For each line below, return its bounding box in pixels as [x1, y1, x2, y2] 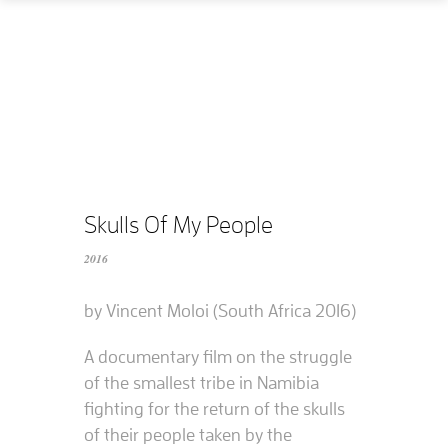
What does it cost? [35, 209, 125, 221]
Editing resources [35, 356, 119, 368]
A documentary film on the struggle [84, 348, 352, 366]
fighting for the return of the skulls [84, 400, 345, 418]
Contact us [35, 258, 87, 270]
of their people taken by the [84, 426, 292, 444]
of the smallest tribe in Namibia [84, 374, 319, 392]
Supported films [35, 307, 114, 319]
